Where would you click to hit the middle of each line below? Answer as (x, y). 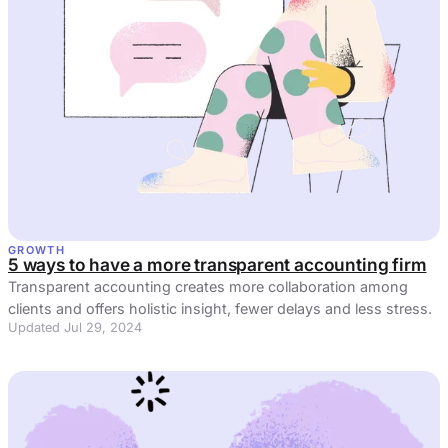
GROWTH (36, 249)
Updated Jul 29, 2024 (75, 327)
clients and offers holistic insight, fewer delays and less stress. (220, 308)
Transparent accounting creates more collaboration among (208, 286)
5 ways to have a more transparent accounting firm (217, 264)
